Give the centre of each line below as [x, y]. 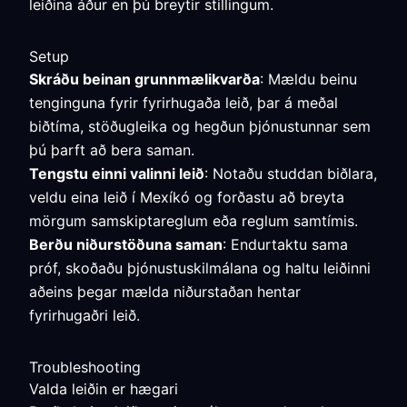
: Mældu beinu [308, 79]
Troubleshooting [85, 367]
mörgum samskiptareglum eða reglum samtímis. [194, 221]
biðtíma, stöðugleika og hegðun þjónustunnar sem [200, 126]
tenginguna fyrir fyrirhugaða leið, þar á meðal [184, 103]
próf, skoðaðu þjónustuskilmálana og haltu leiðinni [200, 268]
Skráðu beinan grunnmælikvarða [144, 79]
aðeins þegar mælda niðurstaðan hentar [165, 292]
